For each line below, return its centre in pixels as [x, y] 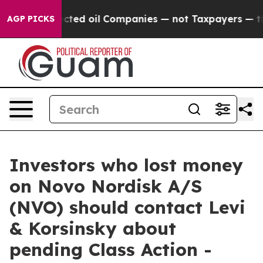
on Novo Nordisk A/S [106, 186]
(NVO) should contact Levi [127, 207]
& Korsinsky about [93, 228]
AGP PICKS [31, 19]
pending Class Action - [111, 249]
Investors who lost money [126, 165]
